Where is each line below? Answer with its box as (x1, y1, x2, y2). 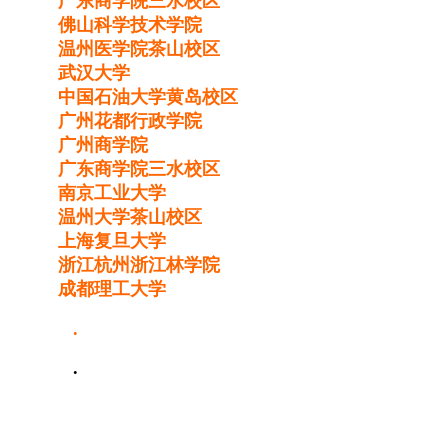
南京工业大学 (58, 182, 166, 203)
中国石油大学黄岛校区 (58, 86, 238, 107)
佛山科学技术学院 (58, 14, 202, 35)
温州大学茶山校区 (58, 206, 202, 227)
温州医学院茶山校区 (58, 38, 220, 59)
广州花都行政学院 (58, 110, 202, 131)
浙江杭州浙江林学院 (58, 254, 220, 275)
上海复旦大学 (58, 230, 166, 251)
